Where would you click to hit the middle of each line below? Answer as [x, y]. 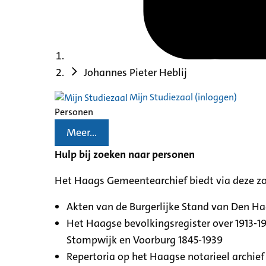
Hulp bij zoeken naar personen [125, 154]
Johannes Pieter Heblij [135, 72]
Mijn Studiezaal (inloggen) [182, 97]
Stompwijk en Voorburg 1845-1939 [145, 240]
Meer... [82, 133]
